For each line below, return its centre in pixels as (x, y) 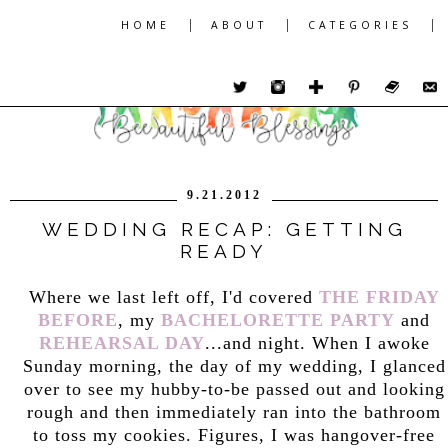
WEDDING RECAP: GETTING (224, 229)
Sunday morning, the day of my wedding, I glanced (234, 365)
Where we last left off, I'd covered (173, 296)
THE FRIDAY (379, 296)
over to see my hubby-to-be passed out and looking (234, 388)
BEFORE (78, 319)
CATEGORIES (360, 25)
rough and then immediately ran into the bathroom (234, 411)
